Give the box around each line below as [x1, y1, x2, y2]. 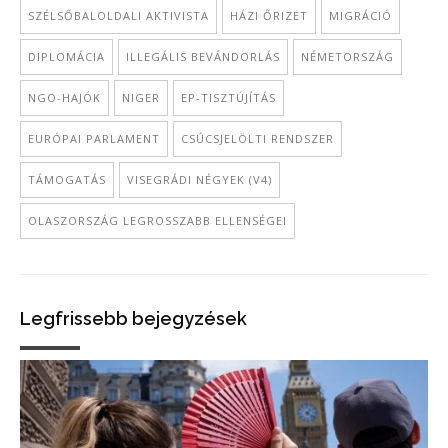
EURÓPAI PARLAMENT [28, 131, 160, 146]
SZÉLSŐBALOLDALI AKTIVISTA [28, 8, 209, 23]
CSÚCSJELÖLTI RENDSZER [181, 131, 334, 146]
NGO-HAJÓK [28, 90, 101, 105]
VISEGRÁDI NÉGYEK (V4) [127, 172, 272, 187]
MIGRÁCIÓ [329, 8, 392, 23]
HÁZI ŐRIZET [230, 8, 308, 23]
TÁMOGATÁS [28, 172, 106, 187]
